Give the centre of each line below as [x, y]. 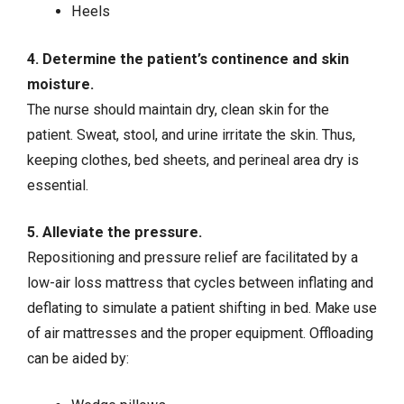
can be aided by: [78, 358]
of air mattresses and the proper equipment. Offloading [200, 333]
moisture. [60, 84]
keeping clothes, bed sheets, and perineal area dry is [193, 160]
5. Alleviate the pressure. [115, 232]
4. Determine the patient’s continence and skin [188, 59]
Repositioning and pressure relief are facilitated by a [193, 257]
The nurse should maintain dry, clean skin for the [178, 109]
